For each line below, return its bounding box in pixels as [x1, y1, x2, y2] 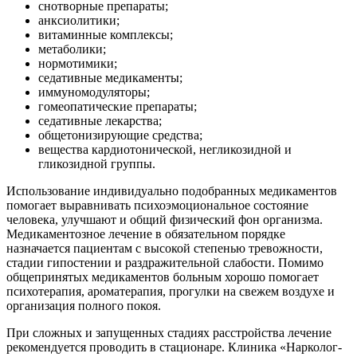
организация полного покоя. [6, 299, 161, 313]
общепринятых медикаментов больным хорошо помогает [6, 270, 319, 284]
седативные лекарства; [38, 114, 162, 128]
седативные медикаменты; [38, 71, 182, 85]
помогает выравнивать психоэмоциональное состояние [6, 198, 308, 213]
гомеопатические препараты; [38, 100, 197, 114]
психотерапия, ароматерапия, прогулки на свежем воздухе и [6, 284, 335, 299]
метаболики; [38, 42, 106, 57]
